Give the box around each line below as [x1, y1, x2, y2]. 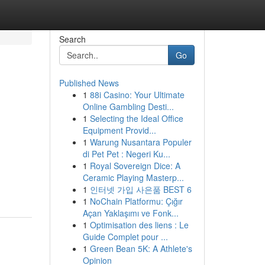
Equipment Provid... [82, 124, 156, 136]
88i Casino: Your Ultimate [89, 89, 185, 101]
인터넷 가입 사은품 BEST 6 [89, 183, 192, 195]
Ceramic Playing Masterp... [82, 172, 184, 183]
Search [59, 33, 86, 45]
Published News [59, 77, 119, 89]
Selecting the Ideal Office [89, 112, 183, 124]
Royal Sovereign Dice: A [89, 160, 180, 172]
